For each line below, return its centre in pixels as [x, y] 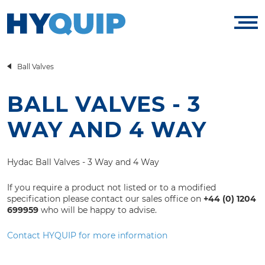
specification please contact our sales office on [105, 199]
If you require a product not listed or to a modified [112, 188]
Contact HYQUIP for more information [87, 235]
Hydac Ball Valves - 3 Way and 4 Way [83, 162]
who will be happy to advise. [98, 210]
